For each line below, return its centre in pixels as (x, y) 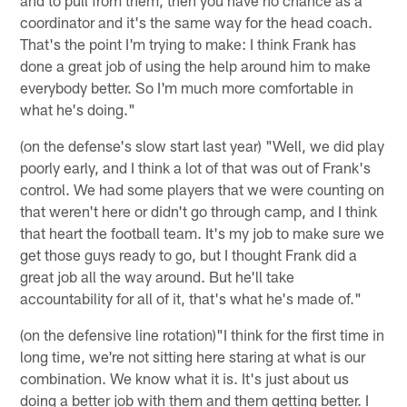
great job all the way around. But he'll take (158, 276)
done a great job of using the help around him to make (196, 65)
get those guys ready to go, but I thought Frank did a (189, 254)
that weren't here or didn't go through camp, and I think (199, 210)
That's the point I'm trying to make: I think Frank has (189, 43)
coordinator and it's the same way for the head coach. (197, 21)
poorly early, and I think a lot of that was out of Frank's (196, 167)
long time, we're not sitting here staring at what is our (193, 356)
